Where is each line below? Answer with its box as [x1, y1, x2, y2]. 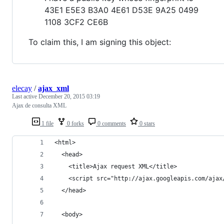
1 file [40, 119, 53, 127]
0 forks [65, 119, 84, 127]
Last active [12, 92, 38, 100]
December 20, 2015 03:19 [38, 92, 100, 100]
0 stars [138, 119, 155, 127]
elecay [12, 83, 32, 92]
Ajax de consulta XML [12, 101, 66, 109]
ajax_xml [38, 83, 69, 92]
